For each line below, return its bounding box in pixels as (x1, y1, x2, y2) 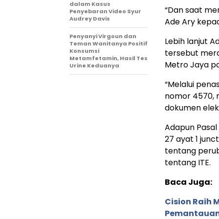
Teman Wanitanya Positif (69, 39, 148, 47)
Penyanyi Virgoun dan (69, 32, 136, 40)
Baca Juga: (165, 176, 212, 188)
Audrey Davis (69, 14, 110, 22)
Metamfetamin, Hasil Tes (69, 54, 148, 62)
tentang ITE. (165, 156, 211, 168)
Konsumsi (69, 46, 99, 55)
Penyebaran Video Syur (69, 7, 141, 15)
